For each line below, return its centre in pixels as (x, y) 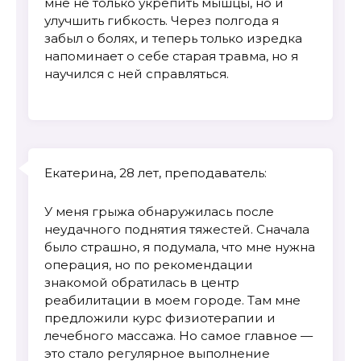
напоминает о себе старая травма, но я (171, 56)
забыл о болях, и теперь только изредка (173, 39)
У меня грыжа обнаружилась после (159, 211)
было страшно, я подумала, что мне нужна (180, 247)
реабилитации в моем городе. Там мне (172, 300)
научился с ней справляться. (137, 74)
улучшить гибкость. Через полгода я (162, 21)
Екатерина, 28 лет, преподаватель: (156, 172)
